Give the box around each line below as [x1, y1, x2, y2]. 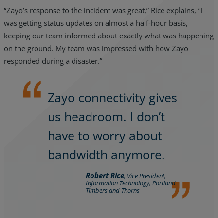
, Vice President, [124, 171, 166, 180]
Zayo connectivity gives [48, 89, 178, 106]
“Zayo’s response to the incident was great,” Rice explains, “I [4, 5, 202, 16]
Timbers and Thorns [85, 185, 140, 195]
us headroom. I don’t [48, 108, 165, 125]
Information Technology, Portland [85, 178, 176, 187]
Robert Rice [85, 170, 124, 180]
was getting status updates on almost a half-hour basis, [4, 18, 188, 28]
